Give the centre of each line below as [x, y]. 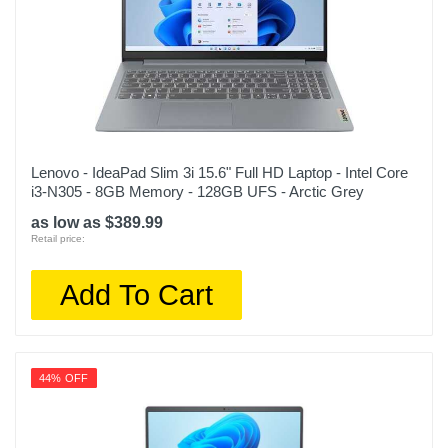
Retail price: [58, 238]
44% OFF [64, 378]
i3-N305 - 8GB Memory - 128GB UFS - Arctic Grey [197, 191]
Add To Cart [137, 294]
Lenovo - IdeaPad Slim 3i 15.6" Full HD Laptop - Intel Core [219, 172]
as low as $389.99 [97, 222]
